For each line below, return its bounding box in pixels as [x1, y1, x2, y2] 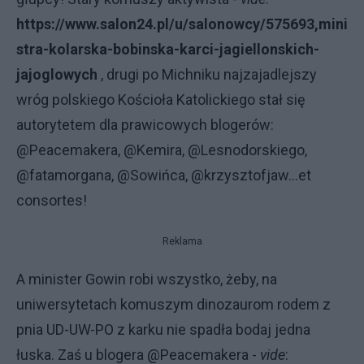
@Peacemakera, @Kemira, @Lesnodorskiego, [16, 141, 307, 158]
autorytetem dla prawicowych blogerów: [16, 116, 274, 133]
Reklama [162, 236, 202, 247]
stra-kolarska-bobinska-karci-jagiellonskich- [16, 41, 319, 58]
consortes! [16, 192, 87, 209]
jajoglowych [16, 66, 97, 83]
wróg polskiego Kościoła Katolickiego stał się [16, 91, 305, 108]
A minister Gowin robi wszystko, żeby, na [16, 271, 277, 288]
